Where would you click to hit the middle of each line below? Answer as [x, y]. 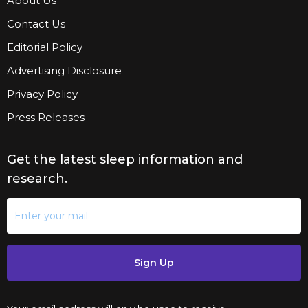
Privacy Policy [42, 94]
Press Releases [46, 118]
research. [37, 179]
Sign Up [154, 263]
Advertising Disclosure [64, 71]
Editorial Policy [45, 47]
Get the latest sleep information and [125, 160]
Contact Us [36, 24]
